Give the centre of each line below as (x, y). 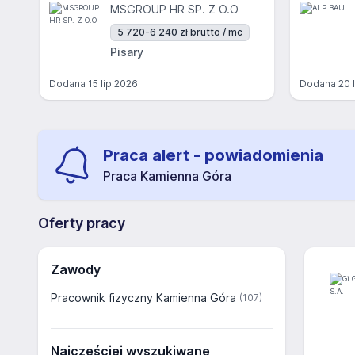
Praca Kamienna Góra (167, 176)
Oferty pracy (82, 223)
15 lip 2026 (113, 84)
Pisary (127, 52)
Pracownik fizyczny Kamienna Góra (143, 298)
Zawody (76, 269)
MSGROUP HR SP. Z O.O (174, 9)
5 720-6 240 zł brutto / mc (180, 32)
